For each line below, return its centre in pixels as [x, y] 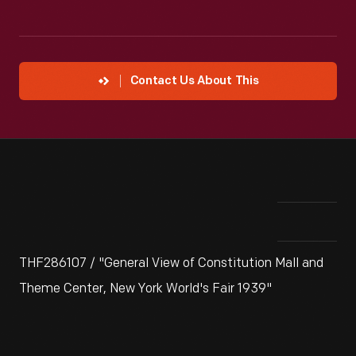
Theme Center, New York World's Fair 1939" [145, 289]
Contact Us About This [194, 81]
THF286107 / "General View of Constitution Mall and [171, 263]
